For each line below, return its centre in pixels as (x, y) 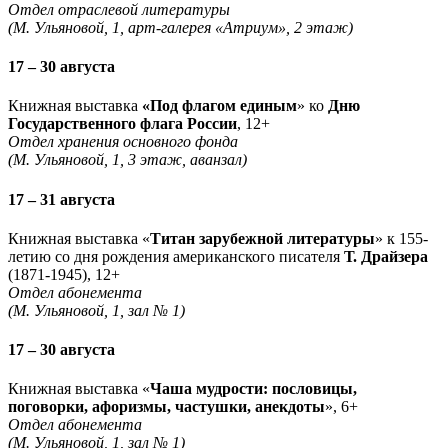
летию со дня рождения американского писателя (176, 256)
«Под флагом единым (219, 106)
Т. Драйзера (386, 256)
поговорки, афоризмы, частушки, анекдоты (166, 407)
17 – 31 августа (61, 199)
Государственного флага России (122, 124)
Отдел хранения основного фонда (123, 142)
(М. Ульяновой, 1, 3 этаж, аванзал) (127, 160)
